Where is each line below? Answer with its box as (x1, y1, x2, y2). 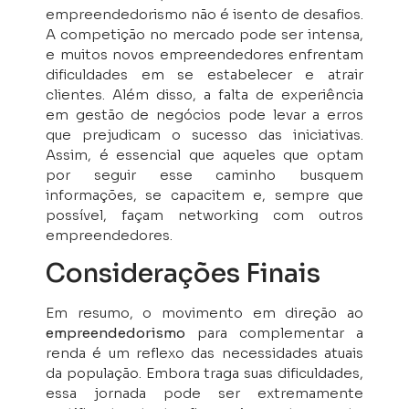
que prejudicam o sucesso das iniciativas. (46, 125, 363, 143)
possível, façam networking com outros (46, 205, 363, 224)
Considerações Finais (46, 257, 320, 289)
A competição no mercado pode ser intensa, (46, 25, 363, 43)
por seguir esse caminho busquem (46, 165, 363, 184)
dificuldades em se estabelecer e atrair (46, 65, 363, 83)
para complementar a (185, 323, 363, 341)
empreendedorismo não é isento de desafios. (46, 5, 363, 23)
